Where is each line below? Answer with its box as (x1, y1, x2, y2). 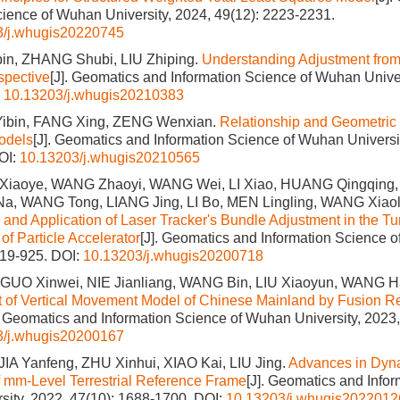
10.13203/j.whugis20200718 (83, 248, 263, 263)
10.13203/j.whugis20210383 (4, 87, 184, 103)
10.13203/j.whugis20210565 (20, 150, 200, 165)
